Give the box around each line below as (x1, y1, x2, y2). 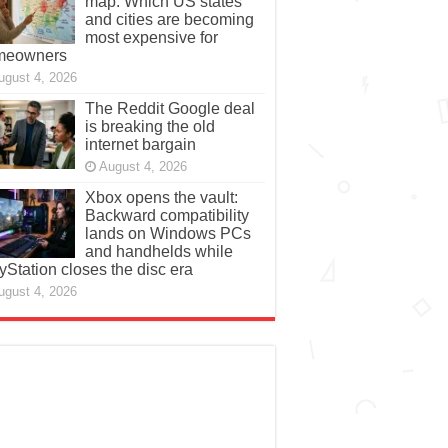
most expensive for (84, 29, 218, 47)
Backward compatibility (84, 207, 249, 225)
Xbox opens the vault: (84, 189, 238, 207)
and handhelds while (84, 243, 233, 261)
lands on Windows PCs (84, 225, 251, 243)
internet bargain (84, 136, 196, 154)
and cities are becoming (84, 11, 254, 29)
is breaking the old (84, 118, 215, 136)
